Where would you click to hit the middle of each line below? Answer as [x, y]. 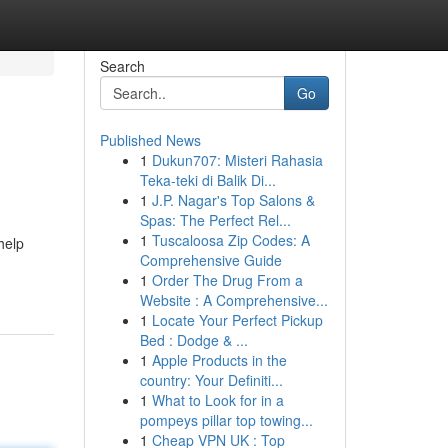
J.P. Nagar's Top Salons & [233, 200]
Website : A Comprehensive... [233, 300]
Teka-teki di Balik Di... [207, 180]
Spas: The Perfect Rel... [215, 220]
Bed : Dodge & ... [193, 340]
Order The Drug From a [227, 280]
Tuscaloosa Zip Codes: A [230, 240]
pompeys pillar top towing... [226, 420]
